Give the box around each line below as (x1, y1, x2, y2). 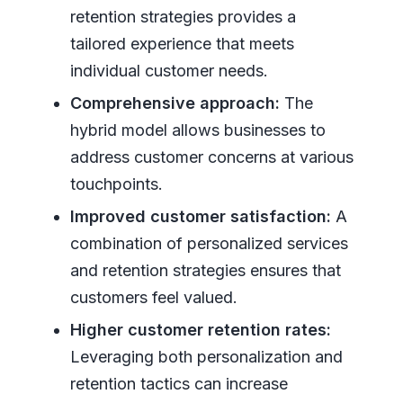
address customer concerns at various (69, 147, 354, 166)
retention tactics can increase (69, 373, 288, 393)
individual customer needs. (69, 60, 268, 80)
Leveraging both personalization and (69, 346, 343, 366)
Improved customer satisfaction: (69, 206, 331, 226)
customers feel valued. (69, 287, 237, 307)
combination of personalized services (69, 233, 348, 253)
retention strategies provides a (69, 6, 296, 26)
